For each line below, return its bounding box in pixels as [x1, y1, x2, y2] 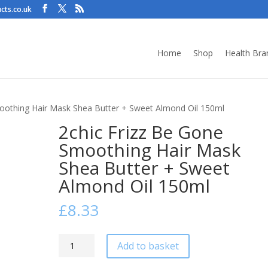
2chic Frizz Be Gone [59, 120, 224, 144]
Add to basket [117, 239, 179, 252]
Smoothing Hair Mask [59, 138, 241, 162]
